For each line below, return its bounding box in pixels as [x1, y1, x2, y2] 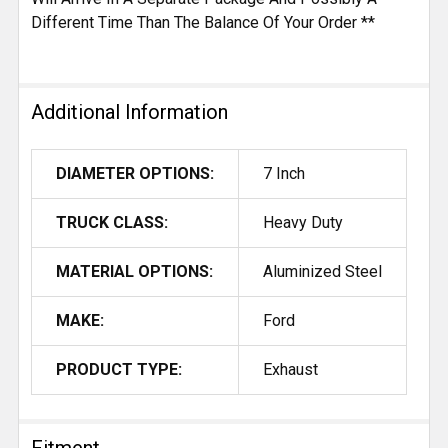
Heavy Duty [263, 213, 343, 233]
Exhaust [263, 360, 318, 380]
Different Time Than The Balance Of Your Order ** [31, 13, 375, 33]
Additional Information [31, 100, 228, 125]
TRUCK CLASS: [56, 213, 168, 233]
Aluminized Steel [263, 262, 382, 282]
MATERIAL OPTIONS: [56, 262, 213, 282]
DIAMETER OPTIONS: [56, 164, 214, 184]
